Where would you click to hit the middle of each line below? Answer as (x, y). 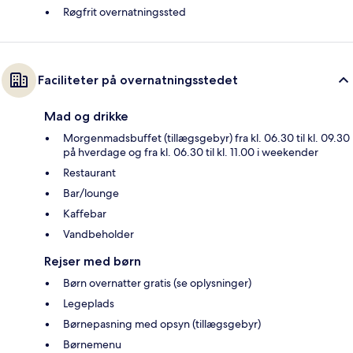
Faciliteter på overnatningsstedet (138, 80)
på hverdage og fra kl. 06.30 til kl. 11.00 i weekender (191, 152)
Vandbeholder (98, 234)
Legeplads (89, 304)
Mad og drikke (86, 117)
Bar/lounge (91, 193)
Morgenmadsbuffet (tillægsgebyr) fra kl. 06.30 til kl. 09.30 (206, 138)
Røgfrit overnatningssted (124, 12)
